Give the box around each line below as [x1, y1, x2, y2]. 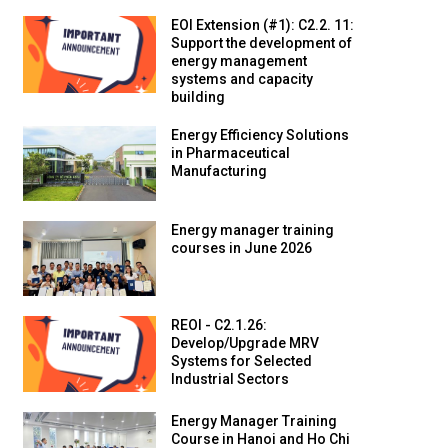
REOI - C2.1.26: [171, 319, 267, 336]
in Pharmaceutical [171, 148, 290, 165]
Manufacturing [171, 166, 267, 183]
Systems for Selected [171, 355, 312, 372]
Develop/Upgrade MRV [171, 337, 319, 354]
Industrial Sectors [171, 373, 289, 390]
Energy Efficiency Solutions [171, 130, 349, 147]
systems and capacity [171, 74, 313, 91]
